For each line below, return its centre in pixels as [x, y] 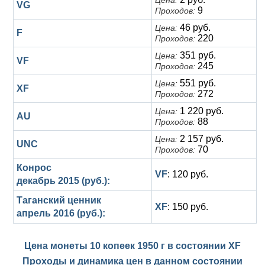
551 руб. [197, 83]
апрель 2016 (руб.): [61, 213]
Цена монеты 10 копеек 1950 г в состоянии [126, 246]
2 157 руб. [201, 139]
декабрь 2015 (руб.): [63, 181]
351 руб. [197, 55]
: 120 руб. [188, 174]
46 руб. [194, 28]
